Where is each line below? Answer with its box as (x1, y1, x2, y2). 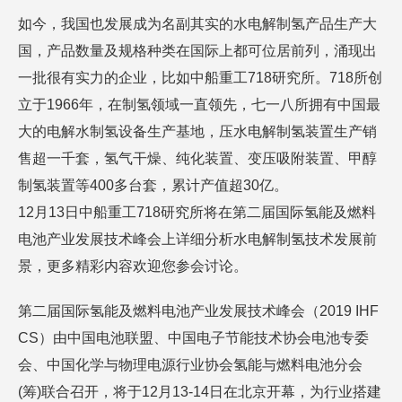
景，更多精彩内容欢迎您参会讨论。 (18, 258, 248, 274)
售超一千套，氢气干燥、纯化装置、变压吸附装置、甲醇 (18, 151, 377, 166)
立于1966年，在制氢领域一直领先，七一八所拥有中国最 (18, 97, 380, 112)
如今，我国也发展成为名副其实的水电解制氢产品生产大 (18, 16, 377, 31)
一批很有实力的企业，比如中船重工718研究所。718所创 (18, 70, 382, 85)
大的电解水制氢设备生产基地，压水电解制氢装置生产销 (18, 124, 377, 139)
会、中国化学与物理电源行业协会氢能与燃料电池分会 (18, 357, 363, 372)
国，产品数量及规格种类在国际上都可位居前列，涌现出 (18, 43, 377, 58)
